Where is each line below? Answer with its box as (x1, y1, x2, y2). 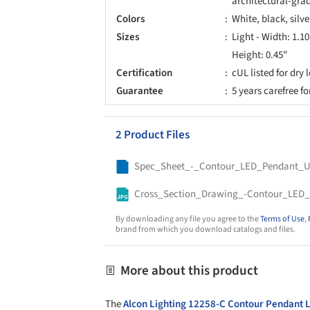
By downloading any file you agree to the (116, 212, 260, 225)
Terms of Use (260, 212, 304, 225)
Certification (116, 65, 172, 80)
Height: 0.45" (232, 47, 288, 62)
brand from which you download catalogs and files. (116, 223, 295, 235)
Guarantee (116, 83, 163, 98)
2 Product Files (116, 126, 190, 143)
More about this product (118, 261, 258, 280)
